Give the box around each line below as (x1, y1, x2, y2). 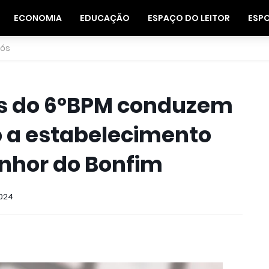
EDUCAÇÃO (80, 12, 130, 24)
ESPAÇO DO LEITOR (148, 12, 231, 24)
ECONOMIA (14, 12, 62, 24)
